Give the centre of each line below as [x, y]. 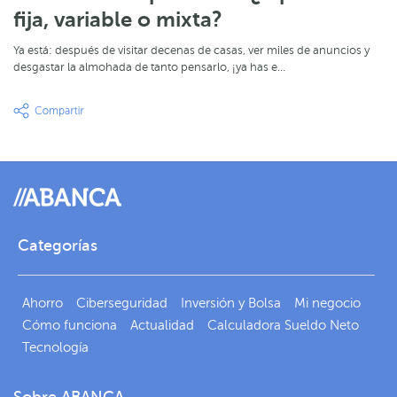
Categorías [58, 245]
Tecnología [55, 347]
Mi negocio [327, 303]
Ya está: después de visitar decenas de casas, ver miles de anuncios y [191, 51]
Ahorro [43, 303]
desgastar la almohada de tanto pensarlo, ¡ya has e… [149, 68]
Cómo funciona [70, 325]
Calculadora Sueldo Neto [283, 325]
